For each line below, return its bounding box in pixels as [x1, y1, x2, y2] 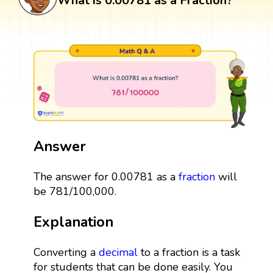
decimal [98, 244, 138, 260]
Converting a [33, 244, 99, 260]
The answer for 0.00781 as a [33, 169, 179, 184]
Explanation [33, 211, 113, 232]
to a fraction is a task [137, 244, 240, 260]
